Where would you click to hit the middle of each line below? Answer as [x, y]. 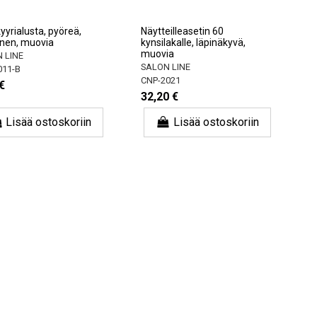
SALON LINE [165, 67]
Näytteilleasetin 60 [182, 31]
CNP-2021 [160, 80]
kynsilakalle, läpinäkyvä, [193, 43]
